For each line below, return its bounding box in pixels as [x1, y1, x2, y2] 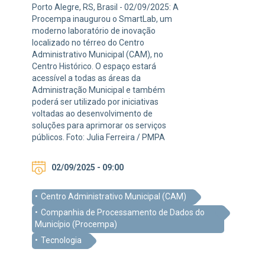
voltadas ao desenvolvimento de [32, 109, 153, 119]
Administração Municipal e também [32, 85, 165, 95]
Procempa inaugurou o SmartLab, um [32, 14, 172, 24]
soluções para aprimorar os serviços [32, 121, 166, 131]
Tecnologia [41, 235, 82, 245]
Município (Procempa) [35, 219, 117, 230]
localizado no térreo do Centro [32, 38, 144, 48]
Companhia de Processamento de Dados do [41, 208, 205, 218]
